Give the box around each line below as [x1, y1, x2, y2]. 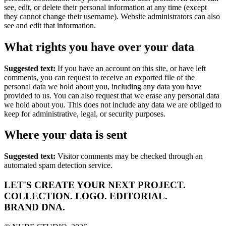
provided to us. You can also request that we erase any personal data [4, 91, 219, 100]
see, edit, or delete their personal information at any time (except [4, 3, 207, 12]
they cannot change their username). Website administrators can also [4, 12, 220, 21]
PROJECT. [138, 180, 186, 191]
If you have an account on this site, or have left [58, 64, 206, 73]
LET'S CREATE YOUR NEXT [4, 180, 135, 191]
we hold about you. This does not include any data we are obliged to [4, 100, 221, 109]
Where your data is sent [4, 128, 127, 142]
